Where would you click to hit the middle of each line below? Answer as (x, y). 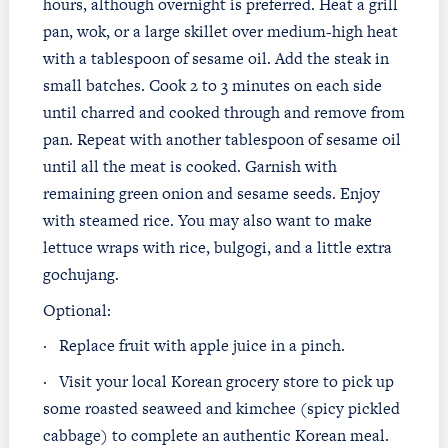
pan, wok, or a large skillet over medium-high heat (220, 32)
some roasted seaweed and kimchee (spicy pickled (221, 408)
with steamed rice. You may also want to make (207, 221)
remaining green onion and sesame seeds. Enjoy (211, 194)
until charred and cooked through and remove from (223, 113)
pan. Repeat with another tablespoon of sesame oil (221, 140)
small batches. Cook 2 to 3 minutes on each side (212, 86)
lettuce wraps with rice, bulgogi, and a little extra (217, 248)
